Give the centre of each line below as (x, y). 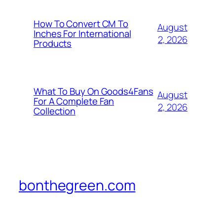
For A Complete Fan (74, 101)
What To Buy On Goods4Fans (93, 92)
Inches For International (82, 34)
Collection (55, 111)
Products (53, 44)
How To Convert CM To (81, 24)
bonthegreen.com (77, 185)
